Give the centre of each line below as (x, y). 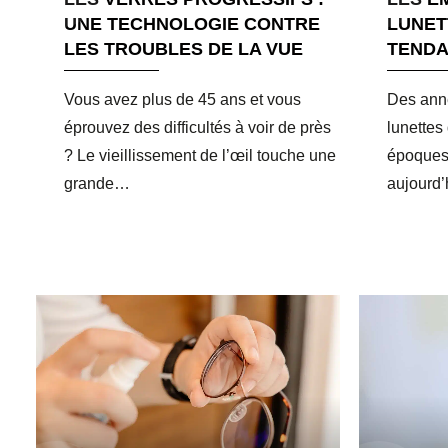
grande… (97, 183)
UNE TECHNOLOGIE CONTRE (192, 23)
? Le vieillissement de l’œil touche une (200, 155)
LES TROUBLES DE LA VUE (183, 48)
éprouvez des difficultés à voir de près (197, 127)
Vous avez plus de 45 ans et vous (182, 99)
